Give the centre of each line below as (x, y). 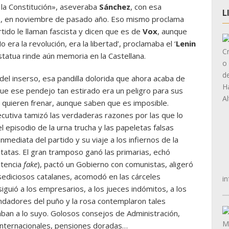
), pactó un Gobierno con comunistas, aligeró (115, 164)
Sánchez (115, 7)
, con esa (146, 7)
